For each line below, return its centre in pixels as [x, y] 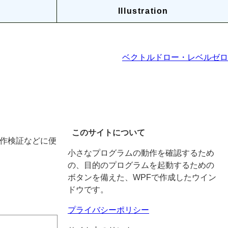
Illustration [143, 11]
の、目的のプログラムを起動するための [141, 165]
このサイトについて [108, 133]
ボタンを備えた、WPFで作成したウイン [142, 178]
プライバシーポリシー [108, 210]
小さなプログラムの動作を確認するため [141, 153]
